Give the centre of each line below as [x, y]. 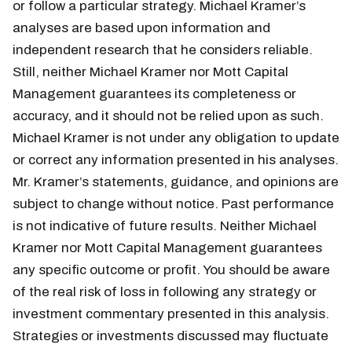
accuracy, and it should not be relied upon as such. [168, 115]
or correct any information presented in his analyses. [176, 159]
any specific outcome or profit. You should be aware [171, 269]
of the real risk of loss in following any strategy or [165, 291]
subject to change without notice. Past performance [173, 203]
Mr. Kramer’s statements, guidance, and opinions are [176, 181]
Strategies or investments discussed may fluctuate [170, 335]
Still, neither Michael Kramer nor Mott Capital [150, 71]
